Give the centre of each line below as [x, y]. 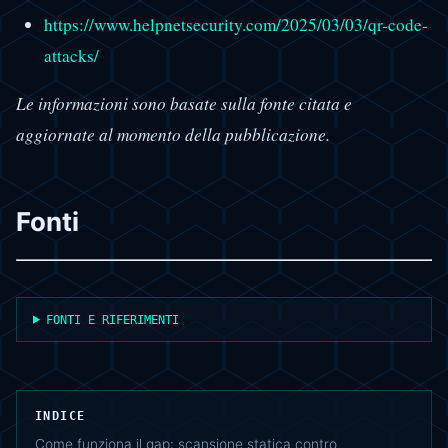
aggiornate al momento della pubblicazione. [173, 135]
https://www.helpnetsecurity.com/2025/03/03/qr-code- [235, 24]
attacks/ [71, 55]
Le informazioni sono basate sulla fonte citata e [184, 104]
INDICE [60, 415]
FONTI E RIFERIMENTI [113, 319]
